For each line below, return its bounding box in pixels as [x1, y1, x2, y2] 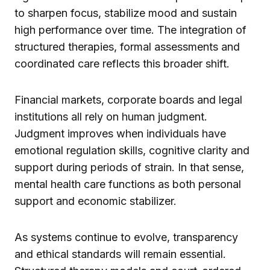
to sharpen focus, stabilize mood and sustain [14, 6, 237, 19]
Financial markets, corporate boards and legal [14, 93, 242, 106]
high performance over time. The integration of [14, 23, 246, 36]
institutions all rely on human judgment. [14, 110, 207, 123]
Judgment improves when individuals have [14, 127, 226, 140]
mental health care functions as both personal [14, 177, 241, 190]
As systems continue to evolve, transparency [14, 230, 238, 243]
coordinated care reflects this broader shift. [14, 57, 230, 70]
